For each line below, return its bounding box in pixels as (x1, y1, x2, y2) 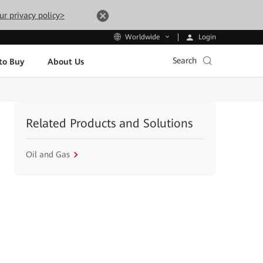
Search (173, 56, 197, 65)
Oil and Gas (26, 150, 70, 159)
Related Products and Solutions (26, 116, 193, 130)
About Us (47, 56, 84, 66)
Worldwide (125, 33, 160, 42)
